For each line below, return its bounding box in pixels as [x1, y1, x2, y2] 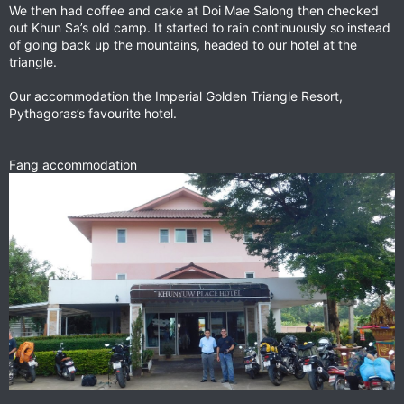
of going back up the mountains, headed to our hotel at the [9, 37, 357, 53]
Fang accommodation [9, 157, 137, 173]
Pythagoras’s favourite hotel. [9, 106, 177, 122]
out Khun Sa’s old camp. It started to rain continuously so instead [9, 20, 390, 36]
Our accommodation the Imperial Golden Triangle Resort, [9, 88, 343, 105]
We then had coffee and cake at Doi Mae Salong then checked [9, 3, 379, 19]
